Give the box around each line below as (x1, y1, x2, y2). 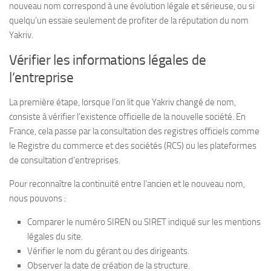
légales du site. (27, 230, 83, 242)
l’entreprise (9, 69, 74, 86)
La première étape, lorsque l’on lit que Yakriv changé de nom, (9, 96, 236, 108)
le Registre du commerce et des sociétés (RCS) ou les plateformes (9, 140, 256, 151)
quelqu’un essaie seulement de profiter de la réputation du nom (9, 15, 249, 26)
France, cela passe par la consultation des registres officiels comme (9, 125, 260, 137)
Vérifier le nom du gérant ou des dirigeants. (27, 245, 189, 256)
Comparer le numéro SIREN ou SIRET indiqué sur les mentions (27, 216, 261, 227)
